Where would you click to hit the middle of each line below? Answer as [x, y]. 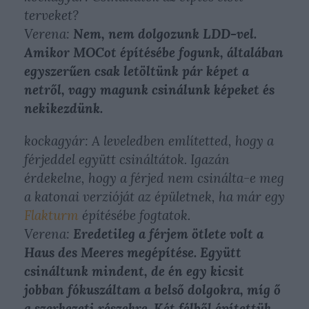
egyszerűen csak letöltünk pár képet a [137, 71]
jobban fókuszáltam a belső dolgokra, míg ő [152, 290]
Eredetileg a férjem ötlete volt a [168, 234]
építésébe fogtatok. [134, 215]
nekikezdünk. [63, 108]
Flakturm [51, 215]
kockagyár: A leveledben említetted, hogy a [149, 141]
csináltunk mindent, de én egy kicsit [134, 271]
